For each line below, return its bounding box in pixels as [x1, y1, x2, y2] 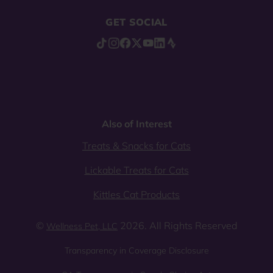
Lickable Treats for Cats [84, 164, 189, 177]
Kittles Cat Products [93, 188, 180, 201]
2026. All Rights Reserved [118, 219, 237, 232]
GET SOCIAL [105, 16, 168, 29]
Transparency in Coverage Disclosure [64, 245, 209, 257]
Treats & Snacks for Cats [82, 140, 191, 152]
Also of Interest [101, 118, 172, 130]
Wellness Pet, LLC [46, 221, 118, 232]
